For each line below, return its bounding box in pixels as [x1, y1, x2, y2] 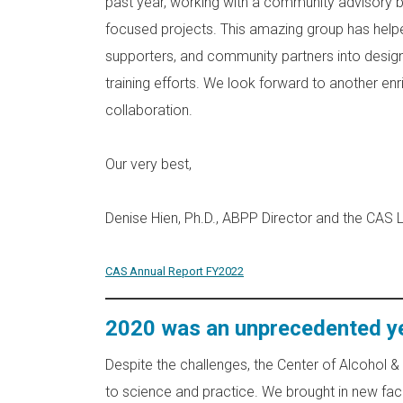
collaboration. [105, 101, 193, 119]
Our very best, [105, 155, 192, 173]
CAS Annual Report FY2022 [105, 264, 244, 278]
